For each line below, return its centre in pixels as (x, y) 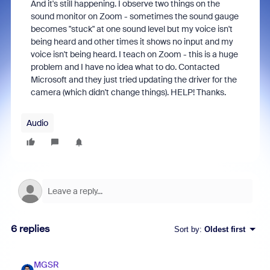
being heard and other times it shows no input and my (132, 42)
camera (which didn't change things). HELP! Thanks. (128, 92)
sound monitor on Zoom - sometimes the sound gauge (134, 16)
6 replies (30, 229)
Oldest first (224, 229)
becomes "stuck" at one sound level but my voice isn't (131, 29)
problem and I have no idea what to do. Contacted (125, 67)
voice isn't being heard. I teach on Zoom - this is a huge (134, 54)
